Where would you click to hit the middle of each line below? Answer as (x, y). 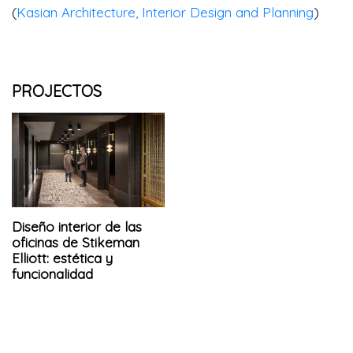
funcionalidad (52, 273)
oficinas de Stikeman (76, 242)
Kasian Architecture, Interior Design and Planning (165, 12)
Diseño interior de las (77, 226)
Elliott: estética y (62, 258)
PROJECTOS (57, 91)
